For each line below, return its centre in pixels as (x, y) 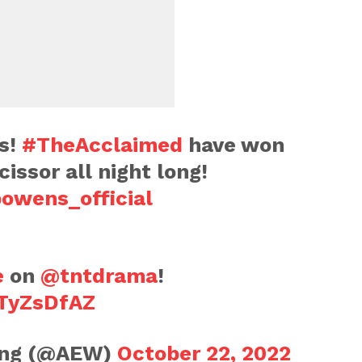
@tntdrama (99, 275)
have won (233, 144)
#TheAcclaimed (102, 144)
